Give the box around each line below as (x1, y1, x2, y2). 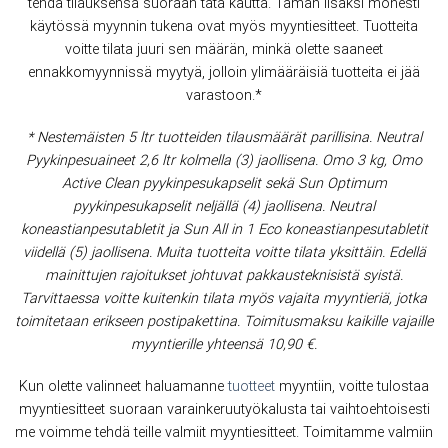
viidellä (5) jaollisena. (22, 244, 156, 262)
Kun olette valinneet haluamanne (19, 377, 228, 395)
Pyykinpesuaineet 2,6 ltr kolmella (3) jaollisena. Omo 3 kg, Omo (26, 152, 422, 170)
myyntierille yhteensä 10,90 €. (131, 336, 317, 354)
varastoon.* (186, 87, 262, 105)
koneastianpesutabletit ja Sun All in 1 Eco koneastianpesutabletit (20, 221, 428, 239)
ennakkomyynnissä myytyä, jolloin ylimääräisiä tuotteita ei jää (28, 64, 420, 82)
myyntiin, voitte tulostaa (275, 377, 429, 395)
